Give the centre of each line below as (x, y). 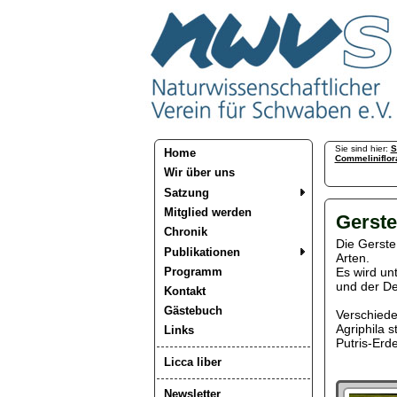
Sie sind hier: (362, 148)
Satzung (186, 193)
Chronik (185, 232)
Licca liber (192, 362)
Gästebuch (193, 311)
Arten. (352, 258)
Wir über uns (199, 172)
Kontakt (184, 291)
